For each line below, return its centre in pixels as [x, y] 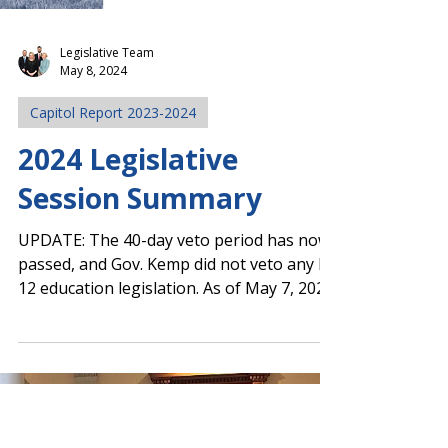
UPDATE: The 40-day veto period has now [174, 372]
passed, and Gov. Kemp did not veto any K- [176, 396]
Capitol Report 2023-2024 [113, 244]
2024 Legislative [128, 291]
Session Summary [140, 330]
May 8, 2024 [93, 202]
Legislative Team [107, 184]
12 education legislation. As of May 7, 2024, [178, 420]
